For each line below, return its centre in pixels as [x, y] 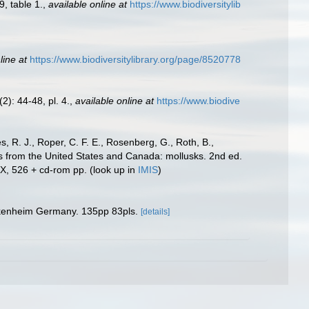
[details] [155, 212]
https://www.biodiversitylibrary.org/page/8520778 [135, 59]
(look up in [112, 170]
